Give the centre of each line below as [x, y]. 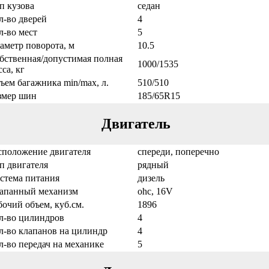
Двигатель [136, 123]
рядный [153, 165]
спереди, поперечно [178, 151]
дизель [151, 178]
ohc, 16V [155, 191]
